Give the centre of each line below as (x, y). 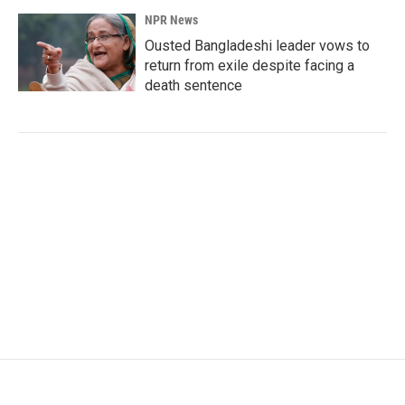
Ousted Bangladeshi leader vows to (257, 45)
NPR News (171, 19)
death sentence (193, 85)
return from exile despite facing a (250, 65)
